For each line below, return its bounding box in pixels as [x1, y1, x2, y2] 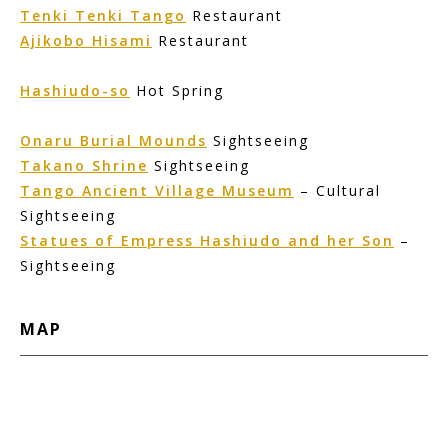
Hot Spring [130, 81, 224, 100]
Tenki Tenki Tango [20, 6, 186, 25]
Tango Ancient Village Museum [20, 181, 294, 200]
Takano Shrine [20, 156, 148, 175]
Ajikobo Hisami [20, 31, 152, 50]
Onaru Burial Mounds [20, 131, 207, 150]
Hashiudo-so [20, 81, 130, 100]
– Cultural [294, 181, 381, 200]
